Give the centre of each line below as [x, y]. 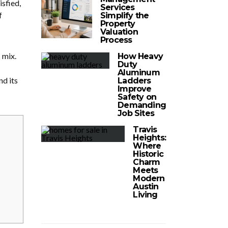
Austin [146, 187]
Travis [145, 130]
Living [145, 195]
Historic [148, 154]
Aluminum [139, 73]
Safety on [137, 97]
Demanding [142, 105]
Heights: [149, 138]
